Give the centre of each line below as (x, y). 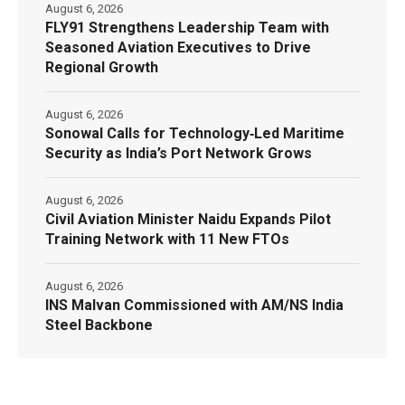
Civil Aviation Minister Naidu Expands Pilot (188, 220)
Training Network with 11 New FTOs (167, 240)
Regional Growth (102, 68)
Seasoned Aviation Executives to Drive (178, 48)
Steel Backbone (99, 325)
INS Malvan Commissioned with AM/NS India (194, 306)
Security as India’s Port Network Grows (179, 154)
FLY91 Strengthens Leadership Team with (187, 28)
